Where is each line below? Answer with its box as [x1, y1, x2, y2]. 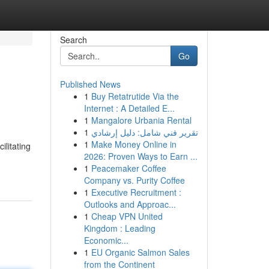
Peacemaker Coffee [91, 162, 166, 174]
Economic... [83, 234, 128, 246]
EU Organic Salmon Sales [91, 246, 190, 258]
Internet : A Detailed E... [83, 102, 175, 114]
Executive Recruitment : [91, 186, 181, 198]
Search [59, 34, 87, 46]
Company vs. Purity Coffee [83, 174, 185, 186]
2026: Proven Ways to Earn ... [83, 150, 198, 162]
